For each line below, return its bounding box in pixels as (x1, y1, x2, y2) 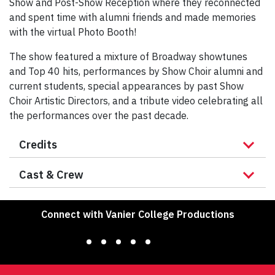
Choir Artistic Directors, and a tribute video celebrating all (9, 95, 263, 107)
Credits (19, 137, 57, 152)
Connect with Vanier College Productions (41, 208, 234, 221)
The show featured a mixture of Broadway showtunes (9, 50, 247, 63)
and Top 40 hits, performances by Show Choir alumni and (9, 65, 263, 78)
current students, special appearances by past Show (9, 80, 244, 93)
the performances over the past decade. (9, 109, 188, 122)
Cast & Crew (19, 168, 83, 182)
